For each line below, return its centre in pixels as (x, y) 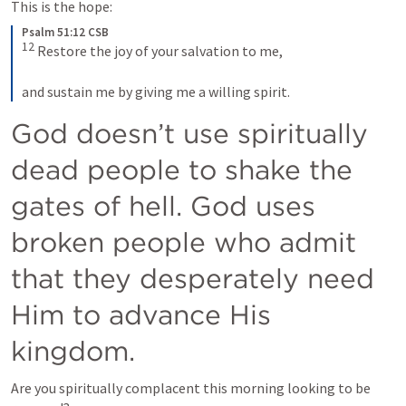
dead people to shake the (182, 169)
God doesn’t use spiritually (189, 133)
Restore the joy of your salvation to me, (160, 51)
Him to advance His (141, 314)
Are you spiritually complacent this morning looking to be (191, 387)
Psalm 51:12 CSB (65, 33)
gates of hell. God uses (163, 205)
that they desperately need (193, 278)
